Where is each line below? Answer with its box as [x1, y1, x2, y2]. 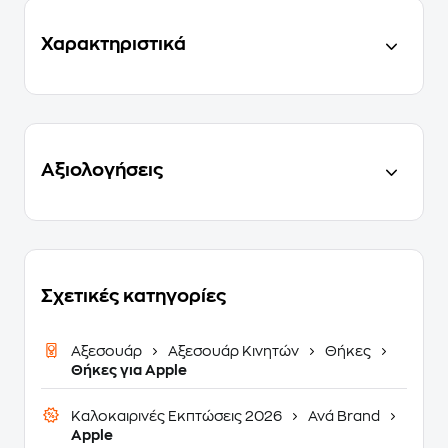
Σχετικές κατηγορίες [41, 287, 226, 305]
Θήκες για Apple [71, 363, 187, 377]
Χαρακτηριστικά [41, 35, 186, 53]
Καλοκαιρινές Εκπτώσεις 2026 [71, 409, 285, 423]
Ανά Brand [305, 409, 383, 423]
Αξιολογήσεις [41, 161, 163, 179]
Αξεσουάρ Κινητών [165, 344, 302, 358]
